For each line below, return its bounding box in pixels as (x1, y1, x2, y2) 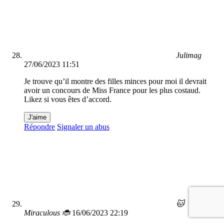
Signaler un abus (57, 122, 109, 131)
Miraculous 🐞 (24, 208, 70, 217)
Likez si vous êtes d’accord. (24, 95, 111, 104)
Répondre (24, 122, 55, 131)
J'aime (28, 113, 46, 121)
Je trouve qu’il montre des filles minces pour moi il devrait (24, 77, 206, 86)
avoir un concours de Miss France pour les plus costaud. (24, 86, 200, 95)
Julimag (176, 51, 201, 60)
